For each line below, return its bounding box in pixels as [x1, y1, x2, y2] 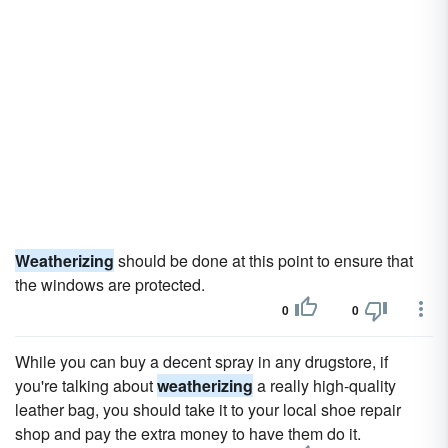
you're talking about [15, 374, 157, 397]
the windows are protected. [15, 273, 205, 296]
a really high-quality [253, 374, 396, 397]
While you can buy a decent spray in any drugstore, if [15, 350, 388, 373]
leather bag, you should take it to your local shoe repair [15, 398, 401, 421]
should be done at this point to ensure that [114, 249, 413, 272]
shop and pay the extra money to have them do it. [15, 422, 361, 445]
